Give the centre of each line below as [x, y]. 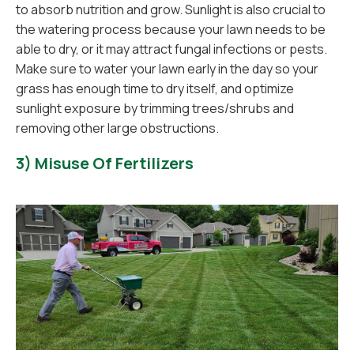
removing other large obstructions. [117, 128]
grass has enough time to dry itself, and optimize [155, 88]
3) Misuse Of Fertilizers [105, 163]
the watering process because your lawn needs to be [171, 29]
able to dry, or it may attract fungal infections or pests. [171, 49]
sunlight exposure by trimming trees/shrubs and [155, 108]
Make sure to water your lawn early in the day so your [167, 69]
